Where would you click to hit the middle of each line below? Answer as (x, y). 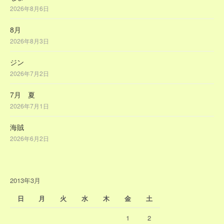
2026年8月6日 (29, 8)
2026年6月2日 (29, 138)
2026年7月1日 (29, 106)
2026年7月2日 (29, 73)
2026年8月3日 (29, 41)
